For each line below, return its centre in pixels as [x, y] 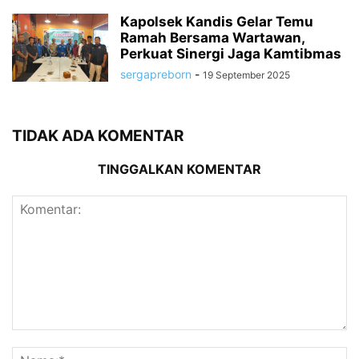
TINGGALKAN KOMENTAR [179, 169]
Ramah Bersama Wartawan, [212, 38]
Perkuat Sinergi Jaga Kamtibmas [231, 54]
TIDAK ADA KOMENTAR [98, 136]
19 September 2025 [246, 75]
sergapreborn [156, 75]
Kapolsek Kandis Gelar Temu [217, 22]
